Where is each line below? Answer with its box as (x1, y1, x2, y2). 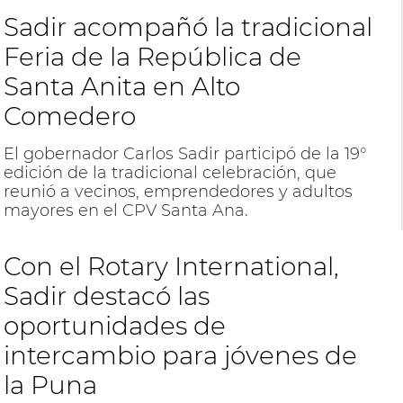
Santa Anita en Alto (3, 71, 240, 102)
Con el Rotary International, (3, 251, 339, 282)
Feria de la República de (3, 41, 301, 72)
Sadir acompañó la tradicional (3, 12, 372, 42)
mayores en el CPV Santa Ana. (3, 201, 248, 220)
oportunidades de (3, 310, 226, 341)
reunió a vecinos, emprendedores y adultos (3, 182, 353, 201)
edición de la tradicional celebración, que (3, 163, 336, 183)
